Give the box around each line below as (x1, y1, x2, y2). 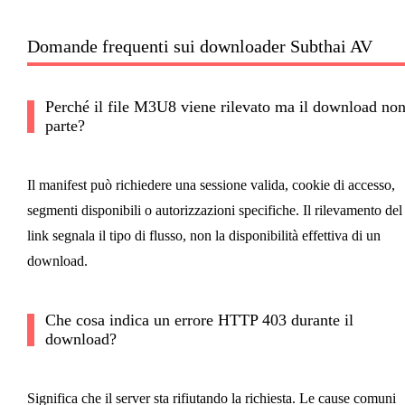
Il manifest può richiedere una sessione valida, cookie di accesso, (26, 177, 395, 193)
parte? (44, 117, 85, 136)
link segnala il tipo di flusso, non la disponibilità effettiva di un (26, 228, 381, 244)
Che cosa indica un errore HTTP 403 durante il (44, 311, 353, 330)
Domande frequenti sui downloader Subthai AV (26, 36, 372, 57)
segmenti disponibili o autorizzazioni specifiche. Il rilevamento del (26, 202, 402, 219)
